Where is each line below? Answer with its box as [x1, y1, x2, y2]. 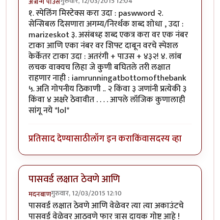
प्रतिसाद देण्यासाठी [28, 131, 90, 147]
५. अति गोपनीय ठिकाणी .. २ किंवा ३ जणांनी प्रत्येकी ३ [28, 82, 187, 96]
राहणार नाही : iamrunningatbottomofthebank [28, 71, 186, 85]
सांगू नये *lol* [28, 104, 69, 117]
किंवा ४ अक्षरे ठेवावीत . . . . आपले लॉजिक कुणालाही [28, 93, 185, 107]
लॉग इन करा [90, 131, 132, 147]
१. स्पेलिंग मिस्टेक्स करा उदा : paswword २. [28, 6, 163, 20]
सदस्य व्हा [149, 131, 182, 147]
